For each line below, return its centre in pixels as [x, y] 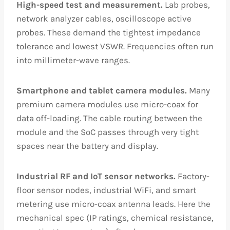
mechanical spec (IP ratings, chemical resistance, [115, 218]
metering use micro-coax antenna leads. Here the [113, 204]
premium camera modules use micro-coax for [107, 104]
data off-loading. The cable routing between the [109, 118]
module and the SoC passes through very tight [108, 132]
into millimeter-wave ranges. [73, 60]
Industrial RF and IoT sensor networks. [96, 176]
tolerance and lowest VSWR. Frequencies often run [115, 46]
